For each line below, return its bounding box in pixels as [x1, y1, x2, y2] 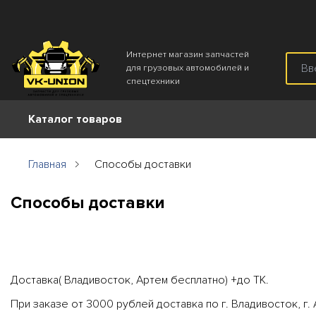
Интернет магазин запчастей [126, 49, 250, 60]
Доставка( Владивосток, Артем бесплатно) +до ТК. [11, 273, 269, 288]
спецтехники [126, 75, 181, 87]
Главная [28, 157, 66, 171]
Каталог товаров [28, 112, 122, 126]
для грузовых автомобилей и [126, 62, 250, 73]
